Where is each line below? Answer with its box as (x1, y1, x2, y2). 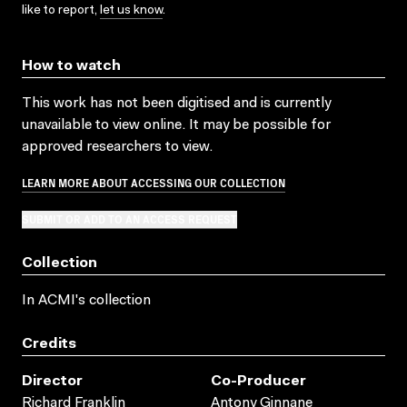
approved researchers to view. (22, 139, 213, 154)
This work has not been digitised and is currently (22, 95, 331, 111)
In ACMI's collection (22, 293, 151, 308)
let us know (100, 4, 163, 17)
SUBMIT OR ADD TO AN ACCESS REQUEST (22, 210, 237, 226)
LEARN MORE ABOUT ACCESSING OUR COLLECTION (22, 174, 285, 190)
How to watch (22, 58, 121, 74)
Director (22, 373, 83, 389)
